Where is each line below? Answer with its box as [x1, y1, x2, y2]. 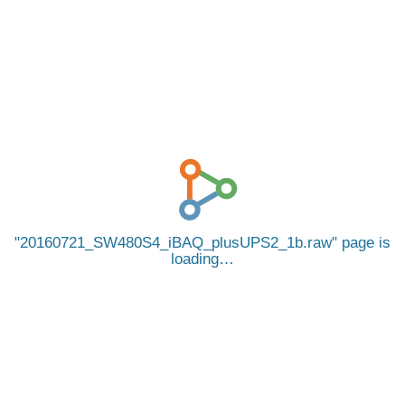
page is [337, 234, 391, 251]
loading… [171, 250, 234, 268]
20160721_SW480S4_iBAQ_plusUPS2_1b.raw [20, 234, 332, 251]
